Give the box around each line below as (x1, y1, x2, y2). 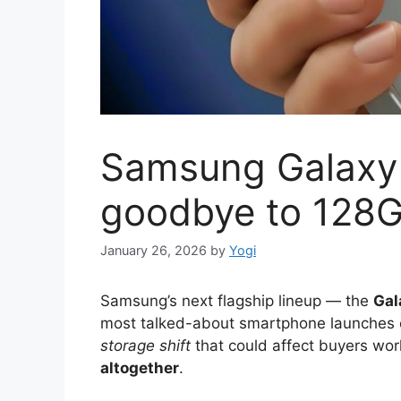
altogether (100, 359, 179, 378)
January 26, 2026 (100, 243, 207, 259)
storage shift (100, 337, 191, 355)
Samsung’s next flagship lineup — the (100, 292, 373, 311)
